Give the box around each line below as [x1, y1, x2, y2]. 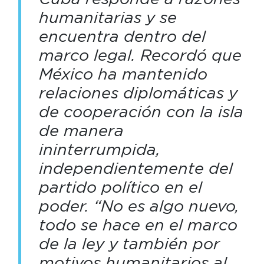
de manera [38, 120, 124, 140]
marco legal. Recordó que [38, 45, 242, 64]
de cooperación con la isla [38, 101, 243, 121]
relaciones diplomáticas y [38, 82, 237, 102]
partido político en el [38, 177, 202, 196]
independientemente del [38, 158, 233, 177]
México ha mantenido [38, 64, 207, 83]
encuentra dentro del [38, 26, 206, 45]
